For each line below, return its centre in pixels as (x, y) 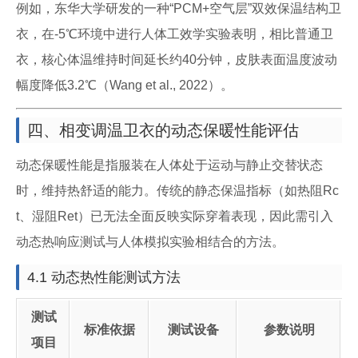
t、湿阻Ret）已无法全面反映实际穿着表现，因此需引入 (175, 216)
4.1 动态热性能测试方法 (104, 277)
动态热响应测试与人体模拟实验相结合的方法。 (150, 242)
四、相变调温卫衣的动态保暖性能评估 (163, 130)
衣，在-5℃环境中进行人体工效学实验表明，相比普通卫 (175, 34)
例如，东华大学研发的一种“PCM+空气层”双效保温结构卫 (179, 8)
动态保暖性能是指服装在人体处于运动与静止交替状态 (169, 165)
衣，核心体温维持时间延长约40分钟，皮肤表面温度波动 (177, 60)
